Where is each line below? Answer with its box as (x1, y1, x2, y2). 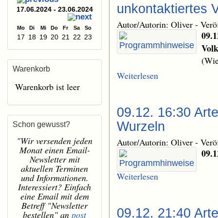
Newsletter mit (29, 153, 80, 165)
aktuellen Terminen (21, 163, 88, 175)
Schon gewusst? (13, 120, 70, 129)
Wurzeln (117, 119, 165, 134)
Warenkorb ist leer (15, 81, 80, 93)
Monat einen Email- (19, 144, 90, 156)
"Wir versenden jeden (17, 135, 92, 147)
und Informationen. (20, 172, 89, 184)
